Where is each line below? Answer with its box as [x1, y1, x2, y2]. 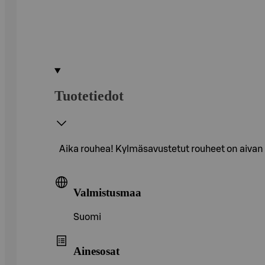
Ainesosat [73, 244, 119, 257]
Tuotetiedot [54, 88, 124, 104]
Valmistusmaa [73, 186, 141, 199]
